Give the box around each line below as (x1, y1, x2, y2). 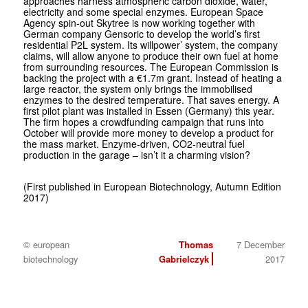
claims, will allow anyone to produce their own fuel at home (23, 49, 278, 63)
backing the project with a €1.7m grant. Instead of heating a (23, 71, 282, 85)
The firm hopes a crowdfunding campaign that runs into (23, 115, 264, 129)
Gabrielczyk (159, 252, 210, 266)
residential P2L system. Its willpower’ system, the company (23, 38, 278, 52)
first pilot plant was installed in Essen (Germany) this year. (23, 104, 274, 118)
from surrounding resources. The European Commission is (23, 60, 278, 74)
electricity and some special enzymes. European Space (23, 5, 263, 19)
